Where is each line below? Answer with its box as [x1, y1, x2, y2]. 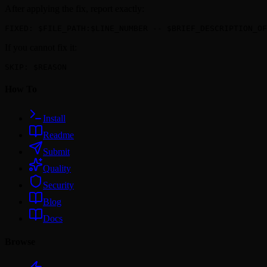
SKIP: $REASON [5, 62, 67, 72]
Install [43, 113, 66, 124]
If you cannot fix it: [5, 42, 77, 52]
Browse [5, 237, 35, 247]
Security [43, 180, 74, 191]
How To [5, 83, 37, 94]
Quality [43, 163, 71, 174]
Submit [43, 147, 70, 157]
